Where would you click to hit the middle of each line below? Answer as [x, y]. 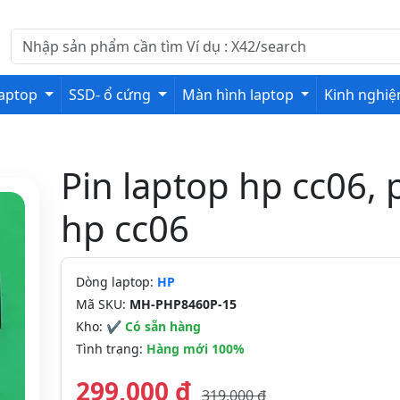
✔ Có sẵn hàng [154, 326]
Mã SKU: [103, 304]
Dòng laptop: [117, 282]
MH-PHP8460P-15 [183, 304]
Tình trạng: [111, 349]
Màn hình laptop [239, 95]
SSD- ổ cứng [112, 95]
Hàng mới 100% [196, 349]
